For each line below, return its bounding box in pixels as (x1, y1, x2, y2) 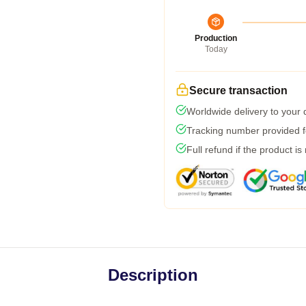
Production (195, 33, 237, 43)
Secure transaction (189, 85, 288, 96)
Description (108, 266, 198, 284)
